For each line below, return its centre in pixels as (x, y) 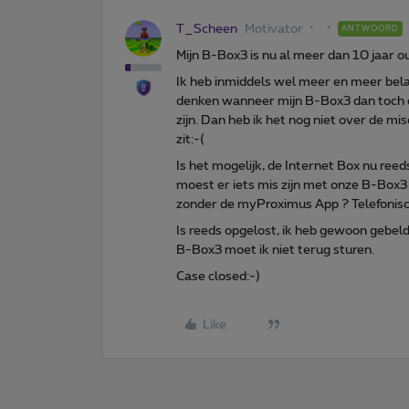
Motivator (274, 29)
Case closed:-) (218, 276)
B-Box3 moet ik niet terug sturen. (275, 250)
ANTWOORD (370, 28)
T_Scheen (207, 29)
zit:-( (190, 139)
